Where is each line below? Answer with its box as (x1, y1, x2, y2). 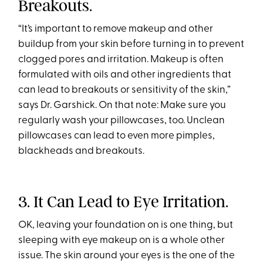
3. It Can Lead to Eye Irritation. (18, 192, 229, 212)
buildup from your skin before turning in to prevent (18, 39, 245, 50)
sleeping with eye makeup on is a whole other (18, 235, 225, 246)
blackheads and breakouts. (18, 146, 147, 157)
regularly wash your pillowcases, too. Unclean (18, 116, 225, 126)
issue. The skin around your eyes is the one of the (18, 251, 235, 261)
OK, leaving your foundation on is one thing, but (18, 220, 234, 231)
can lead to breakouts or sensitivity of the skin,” (18, 85, 231, 96)
